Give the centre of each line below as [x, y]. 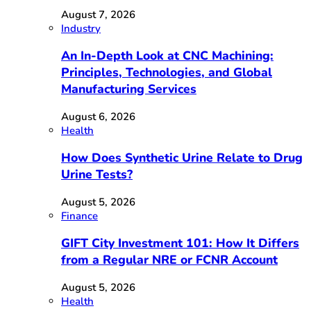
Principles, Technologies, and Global [167, 73]
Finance [79, 216]
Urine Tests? [97, 175]
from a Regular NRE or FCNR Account [169, 260]
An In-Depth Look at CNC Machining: [167, 56]
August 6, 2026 [98, 116]
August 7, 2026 [98, 14]
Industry [81, 28]
